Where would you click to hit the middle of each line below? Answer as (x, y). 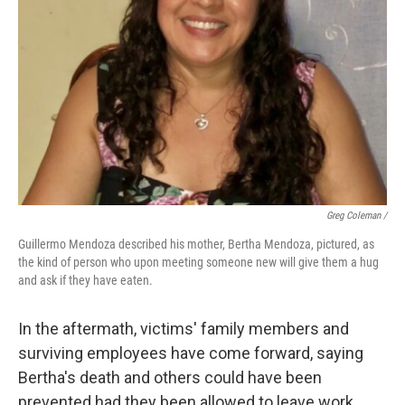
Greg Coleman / (357, 216)
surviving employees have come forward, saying (191, 353)
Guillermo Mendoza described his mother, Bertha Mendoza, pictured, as (196, 244)
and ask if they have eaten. (85, 280)
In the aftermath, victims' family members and (184, 329)
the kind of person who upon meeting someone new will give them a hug (198, 262)
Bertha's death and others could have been (170, 377)
